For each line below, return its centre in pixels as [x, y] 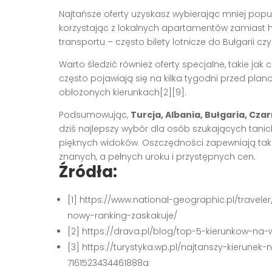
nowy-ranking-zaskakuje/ [122, 216]
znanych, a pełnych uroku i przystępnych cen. [157, 157]
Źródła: [88, 172]
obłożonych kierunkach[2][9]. [123, 93]
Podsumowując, [95, 115]
